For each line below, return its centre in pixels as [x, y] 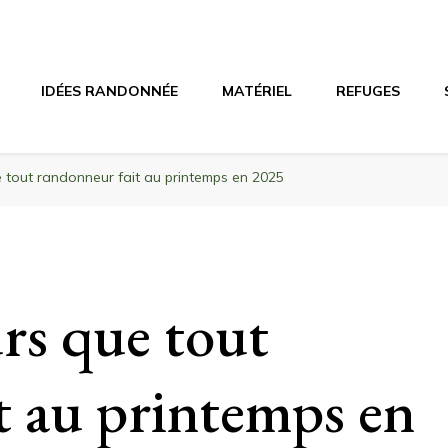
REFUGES [368, 91]
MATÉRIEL [257, 91]
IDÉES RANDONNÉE [109, 91]
